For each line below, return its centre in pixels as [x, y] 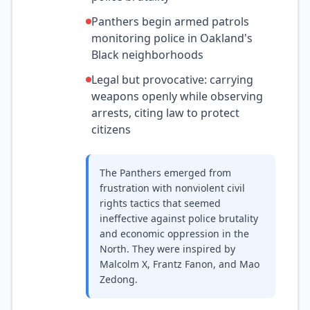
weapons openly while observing [177, 96]
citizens [111, 129]
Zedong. [119, 279]
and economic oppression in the [174, 234]
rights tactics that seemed [160, 203]
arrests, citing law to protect [165, 113]
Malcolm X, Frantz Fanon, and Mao [180, 264]
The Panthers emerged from [165, 173]
